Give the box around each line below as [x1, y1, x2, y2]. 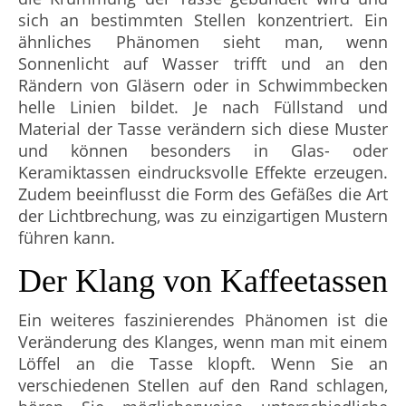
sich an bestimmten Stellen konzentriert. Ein [18, 9, 388, 31]
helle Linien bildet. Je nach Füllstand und [18, 96, 388, 118]
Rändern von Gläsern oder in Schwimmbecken [18, 74, 388, 96]
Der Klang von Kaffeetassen [18, 263, 388, 299]
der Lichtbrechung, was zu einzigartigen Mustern [18, 205, 388, 227]
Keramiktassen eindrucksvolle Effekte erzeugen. [18, 161, 388, 183]
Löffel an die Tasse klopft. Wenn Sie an [18, 353, 388, 374]
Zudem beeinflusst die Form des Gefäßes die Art [18, 183, 388, 205]
